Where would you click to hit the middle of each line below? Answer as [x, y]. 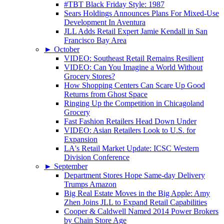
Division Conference [97, 157]
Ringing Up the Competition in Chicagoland [134, 103]
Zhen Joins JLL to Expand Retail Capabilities [135, 202]
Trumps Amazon [90, 184]
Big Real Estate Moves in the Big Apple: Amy [137, 193]
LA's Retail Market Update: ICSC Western [131, 148]
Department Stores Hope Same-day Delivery [134, 175]
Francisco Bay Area [95, 40]
